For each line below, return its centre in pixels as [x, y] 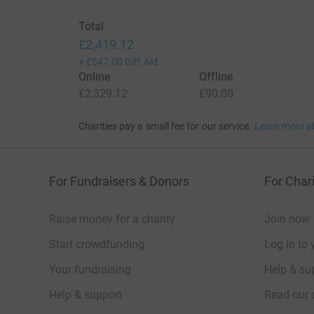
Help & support [86, 295]
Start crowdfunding [97, 245]
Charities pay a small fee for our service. [165, 127]
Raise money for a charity [112, 219]
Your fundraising [90, 270]
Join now [287, 219]
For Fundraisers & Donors [119, 182]
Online [94, 77]
